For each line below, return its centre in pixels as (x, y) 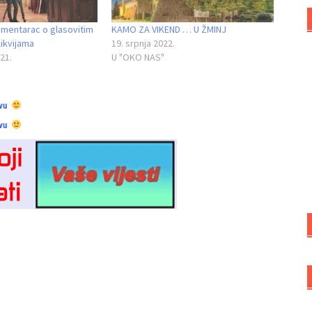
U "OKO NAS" (138, 57)
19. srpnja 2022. (143, 44)
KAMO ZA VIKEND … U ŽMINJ (169, 30)
